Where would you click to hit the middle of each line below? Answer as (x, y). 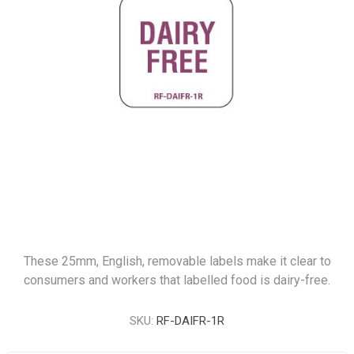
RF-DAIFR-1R (190, 321)
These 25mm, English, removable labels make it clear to (177, 261)
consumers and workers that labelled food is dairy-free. (177, 280)
